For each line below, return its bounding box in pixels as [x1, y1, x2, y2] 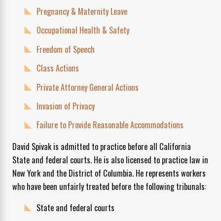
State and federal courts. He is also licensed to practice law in [12, 153, 208, 166]
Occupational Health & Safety [37, 24, 130, 37]
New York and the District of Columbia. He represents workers [12, 166, 206, 179]
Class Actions [37, 62, 79, 74]
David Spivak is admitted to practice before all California [12, 140, 191, 152]
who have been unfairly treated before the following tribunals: [12, 180, 206, 192]
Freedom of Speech [37, 42, 95, 55]
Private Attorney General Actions [37, 80, 139, 93]
